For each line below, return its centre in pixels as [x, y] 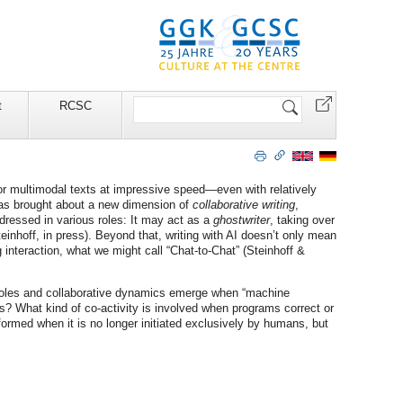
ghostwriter [242, 220]
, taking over [302, 220]
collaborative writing [244, 205]
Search [151, 99]
